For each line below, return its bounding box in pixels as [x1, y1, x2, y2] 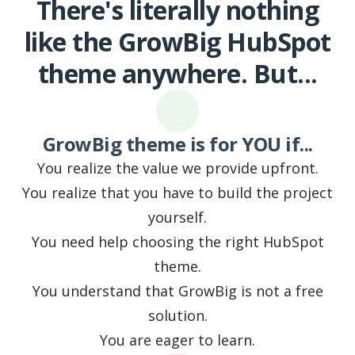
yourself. [148, 208, 207, 227]
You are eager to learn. [100, 330, 255, 350]
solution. [147, 306, 208, 326]
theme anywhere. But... [37, 56, 318, 91]
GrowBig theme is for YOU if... [42, 131, 313, 158]
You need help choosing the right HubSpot [31, 232, 324, 252]
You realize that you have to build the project [22, 183, 333, 203]
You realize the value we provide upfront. [36, 158, 319, 178]
